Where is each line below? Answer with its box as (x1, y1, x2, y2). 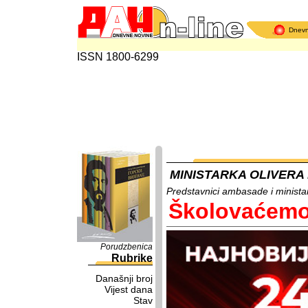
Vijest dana (104, 284, 153, 295)
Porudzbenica (100, 242, 153, 252)
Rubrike (111, 252, 153, 264)
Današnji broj (96, 273, 153, 284)
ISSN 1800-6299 (77, 51, 159, 63)
